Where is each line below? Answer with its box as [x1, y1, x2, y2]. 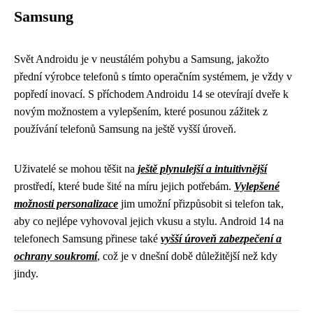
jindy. [14, 267, 38, 279]
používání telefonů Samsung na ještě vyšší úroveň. [14, 122, 236, 135]
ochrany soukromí [14, 249, 97, 262]
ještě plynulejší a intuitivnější [138, 162, 267, 175]
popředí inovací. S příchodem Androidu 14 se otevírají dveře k [14, 87, 289, 100]
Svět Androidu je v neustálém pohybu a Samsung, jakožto [14, 52, 269, 65]
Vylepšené [234, 180, 279, 192]
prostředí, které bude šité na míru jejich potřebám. [14, 180, 234, 192]
